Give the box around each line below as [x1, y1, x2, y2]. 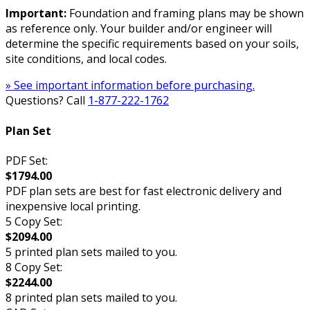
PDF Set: [6, 152, 48, 168]
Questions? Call [6, 93, 88, 109]
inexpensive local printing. [6, 198, 140, 214]
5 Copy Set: [6, 213, 62, 229]
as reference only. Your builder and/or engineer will [6, 21, 272, 37]
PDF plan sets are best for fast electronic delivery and [6, 183, 282, 199]
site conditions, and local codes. [6, 51, 167, 67]
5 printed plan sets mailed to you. [6, 244, 177, 259]
